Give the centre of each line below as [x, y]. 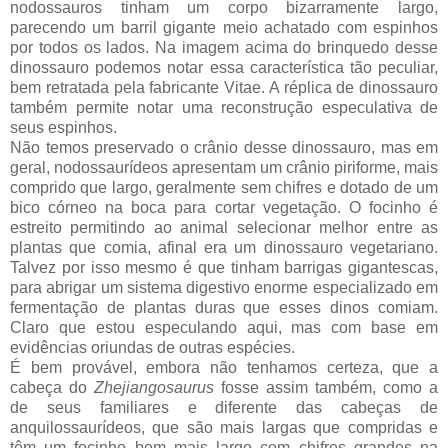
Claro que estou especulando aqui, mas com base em [224, 327]
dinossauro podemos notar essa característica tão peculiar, [224, 67]
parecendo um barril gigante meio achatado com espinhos [224, 27]
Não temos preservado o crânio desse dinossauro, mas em [224, 147]
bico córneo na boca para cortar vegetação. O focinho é [224, 207]
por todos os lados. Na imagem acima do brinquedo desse [224, 47]
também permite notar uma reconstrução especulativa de [224, 107]
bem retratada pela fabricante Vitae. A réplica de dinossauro [224, 87]
